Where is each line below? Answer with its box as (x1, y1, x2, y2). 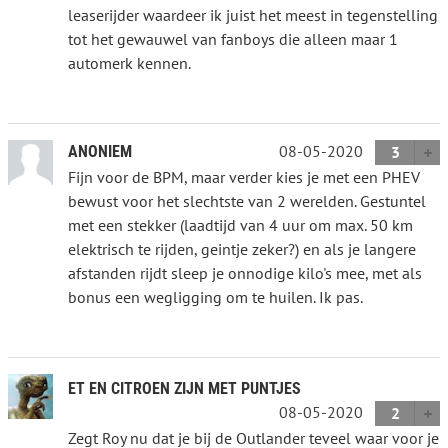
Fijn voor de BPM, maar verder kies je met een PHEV (68, 166, 420, 187)
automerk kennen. (68, 52, 191, 73)
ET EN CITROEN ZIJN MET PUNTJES (68, 378, 301, 398)
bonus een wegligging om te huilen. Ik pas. (68, 286, 363, 307)
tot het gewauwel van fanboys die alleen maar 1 (68, 28, 398, 49)
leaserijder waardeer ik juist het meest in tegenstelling (68, 4, 438, 25)
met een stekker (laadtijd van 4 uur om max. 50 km (68, 214, 413, 235)
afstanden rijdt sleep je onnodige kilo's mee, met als (68, 262, 422, 283)
